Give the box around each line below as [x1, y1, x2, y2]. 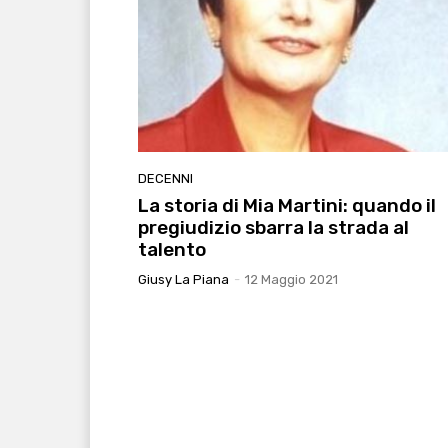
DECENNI [138, 170, 193, 186]
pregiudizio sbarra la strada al [138, 215, 409, 239]
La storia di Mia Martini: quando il [138, 193, 436, 217]
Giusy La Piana [138, 271, 229, 287]
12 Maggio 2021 [245, 271, 338, 287]
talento [138, 237, 206, 261]
